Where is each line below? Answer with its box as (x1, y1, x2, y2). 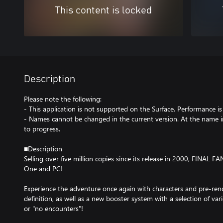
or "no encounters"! (24, 204, 83, 213)
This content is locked (55, 5, 152, 15)
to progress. (24, 124, 60, 133)
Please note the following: (24, 94, 102, 104)
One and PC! (24, 164, 63, 173)
